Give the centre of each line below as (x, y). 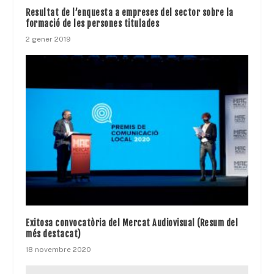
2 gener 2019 (49, 39)
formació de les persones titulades (93, 24)
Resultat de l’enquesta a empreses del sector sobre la (130, 13)
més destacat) (54, 234)
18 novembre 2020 (59, 249)
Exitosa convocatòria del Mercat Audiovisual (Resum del (132, 223)
